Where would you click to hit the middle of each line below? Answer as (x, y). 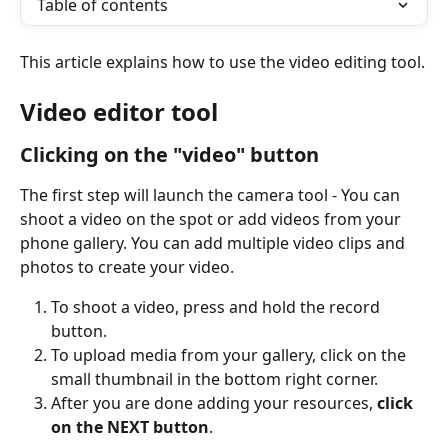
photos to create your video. (129, 266)
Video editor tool (119, 111)
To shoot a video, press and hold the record (217, 306)
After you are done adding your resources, (214, 402)
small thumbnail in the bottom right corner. (214, 378)
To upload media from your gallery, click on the (230, 354)
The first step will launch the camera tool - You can (212, 194)
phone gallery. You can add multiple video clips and (214, 242)
